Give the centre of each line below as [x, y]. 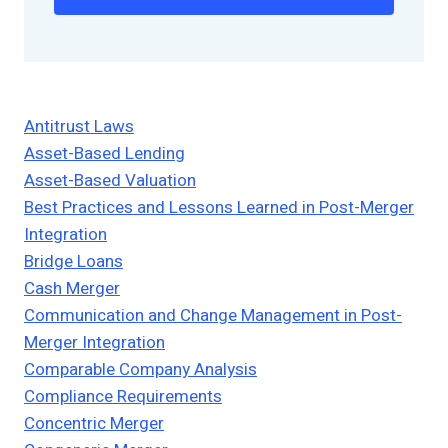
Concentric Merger [94, 424]
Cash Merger [72, 289]
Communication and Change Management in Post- [213, 316]
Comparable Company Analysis [140, 370]
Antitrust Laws [79, 127]
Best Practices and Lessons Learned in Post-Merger [219, 208]
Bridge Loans [73, 262]
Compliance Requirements [123, 397]
